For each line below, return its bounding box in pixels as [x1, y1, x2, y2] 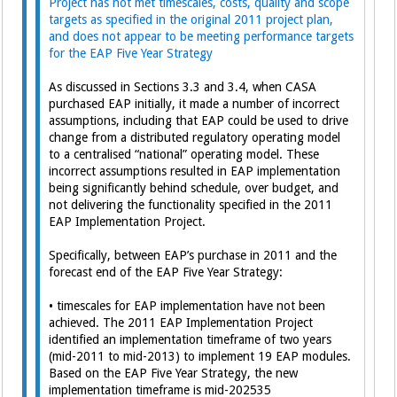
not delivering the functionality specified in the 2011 [49, 198, 333, 212]
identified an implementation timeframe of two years [49, 332, 332, 346]
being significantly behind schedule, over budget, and [49, 181, 339, 195]
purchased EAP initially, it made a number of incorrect [49, 97, 340, 111]
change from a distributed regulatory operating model [49, 130, 341, 144]
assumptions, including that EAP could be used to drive [49, 113, 349, 128]
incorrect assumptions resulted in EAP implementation [49, 164, 341, 178]
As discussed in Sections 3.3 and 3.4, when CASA [49, 80, 317, 94]
